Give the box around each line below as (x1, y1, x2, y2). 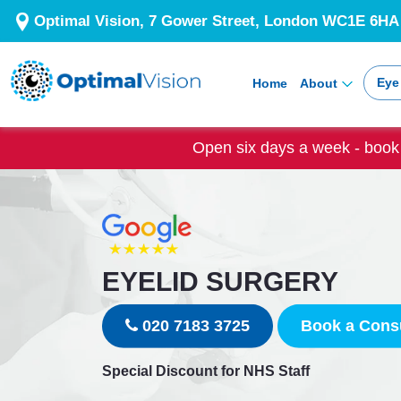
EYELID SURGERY (102, 267, 338, 297)
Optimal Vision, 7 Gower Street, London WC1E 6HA (34, 13, 399, 30)
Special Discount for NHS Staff (102, 363, 310, 380)
